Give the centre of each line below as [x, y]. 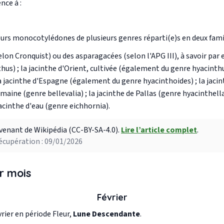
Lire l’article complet [159, 130]
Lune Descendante [106, 214]
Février [112, 197]
